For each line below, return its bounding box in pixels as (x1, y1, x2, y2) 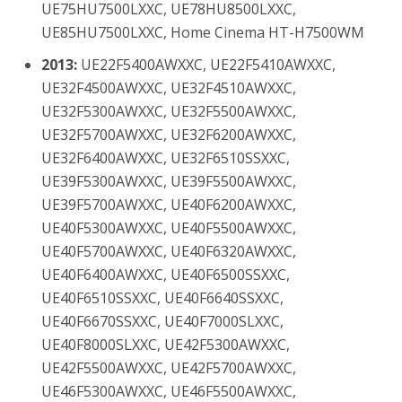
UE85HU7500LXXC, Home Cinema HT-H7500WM (41, 22, 364, 42)
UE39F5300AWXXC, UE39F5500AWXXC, (41, 171, 296, 191)
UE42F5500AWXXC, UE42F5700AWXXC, (41, 358, 296, 378)
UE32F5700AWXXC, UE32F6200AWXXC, (41, 125, 296, 144)
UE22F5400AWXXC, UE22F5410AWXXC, (81, 55, 336, 74)
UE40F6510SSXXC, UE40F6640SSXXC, (41, 288, 284, 308)
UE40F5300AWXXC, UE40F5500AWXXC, (41, 218, 296, 238)
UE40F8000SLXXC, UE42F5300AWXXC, (41, 335, 290, 354)
